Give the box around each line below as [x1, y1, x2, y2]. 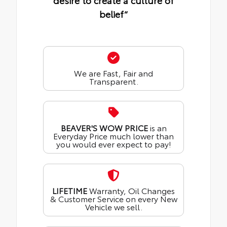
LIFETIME [52, 184, 87, 197]
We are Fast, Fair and [74, 67, 153, 79]
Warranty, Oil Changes [87, 184, 175, 197]
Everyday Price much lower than [53, 130, 174, 142]
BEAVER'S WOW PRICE [60, 122, 148, 134]
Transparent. [89, 75, 138, 87]
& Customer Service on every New [50, 193, 177, 205]
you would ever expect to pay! [56, 138, 171, 150]
